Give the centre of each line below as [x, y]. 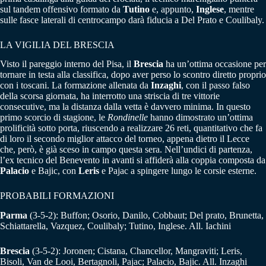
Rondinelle [128, 118]
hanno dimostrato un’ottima [200, 118]
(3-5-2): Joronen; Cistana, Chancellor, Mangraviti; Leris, [137, 251]
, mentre [239, 9]
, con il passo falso [216, 85]
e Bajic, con [54, 171]
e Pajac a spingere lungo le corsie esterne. [178, 171]
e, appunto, [173, 9]
